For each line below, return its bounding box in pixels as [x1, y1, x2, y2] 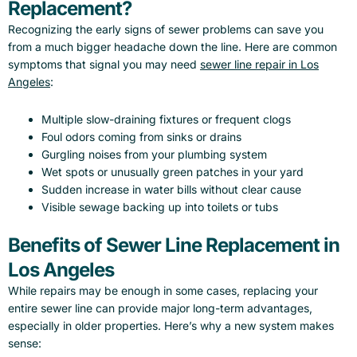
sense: [8, 335, 41, 350]
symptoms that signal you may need [8, 57, 200, 72]
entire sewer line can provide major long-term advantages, [8, 300, 312, 315]
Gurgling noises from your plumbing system [41, 147, 267, 161]
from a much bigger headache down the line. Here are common [8, 40, 337, 54]
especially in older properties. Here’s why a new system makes [8, 318, 334, 332]
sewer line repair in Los [200, 57, 319, 72]
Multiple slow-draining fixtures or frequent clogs [41, 112, 291, 126]
